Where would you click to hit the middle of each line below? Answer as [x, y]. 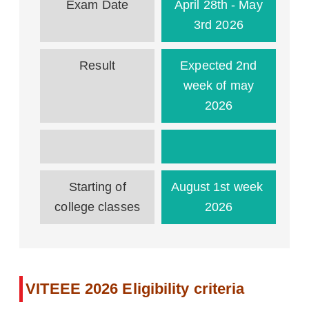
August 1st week [219, 187]
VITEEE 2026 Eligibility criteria [135, 289]
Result [97, 66]
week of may [218, 86]
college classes [97, 207]
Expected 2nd [219, 66]
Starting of [97, 187]
